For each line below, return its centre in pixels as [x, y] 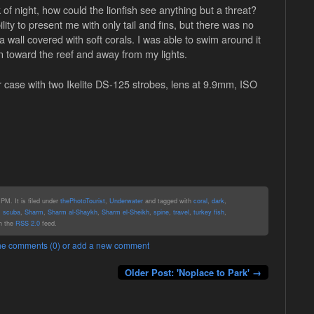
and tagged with [168, 200]
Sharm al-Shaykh [72, 211]
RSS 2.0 [27, 223]
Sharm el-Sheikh [125, 211]
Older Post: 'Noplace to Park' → [193, 273]
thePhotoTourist [82, 200]
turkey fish [209, 211]
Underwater [126, 200]
